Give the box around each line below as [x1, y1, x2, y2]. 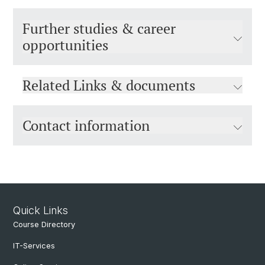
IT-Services [13, 241, 55, 250]
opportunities [22, 35, 108, 54]
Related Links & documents [22, 76, 195, 95]
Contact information [22, 116, 150, 135]
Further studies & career [22, 19, 176, 38]
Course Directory [13, 220, 75, 229]
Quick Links [13, 204, 68, 216]
